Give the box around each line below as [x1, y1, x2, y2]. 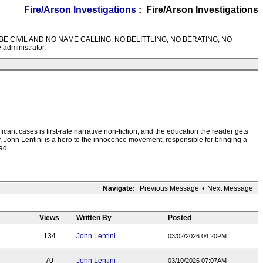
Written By [76, 214, 112, 222]
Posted [168, 214, 191, 222]
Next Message [207, 184, 253, 193]
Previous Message [140, 184, 199, 193]
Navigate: [103, 184, 135, 193]
